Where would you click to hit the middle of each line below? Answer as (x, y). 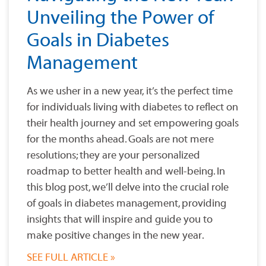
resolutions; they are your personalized (113, 156)
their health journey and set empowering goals (133, 123)
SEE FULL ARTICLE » (71, 258)
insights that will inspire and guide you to (120, 220)
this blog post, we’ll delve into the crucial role (128, 188)
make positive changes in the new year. (115, 236)
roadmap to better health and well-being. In (126, 172)
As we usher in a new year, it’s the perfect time (130, 91)
